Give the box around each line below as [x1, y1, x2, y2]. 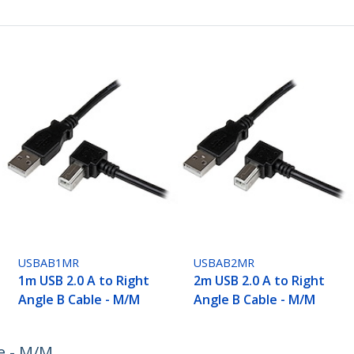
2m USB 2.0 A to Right [194, 272, 326, 290]
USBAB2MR [194, 255, 255, 271]
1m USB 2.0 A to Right [18, 272, 150, 290]
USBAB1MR [18, 255, 80, 271]
